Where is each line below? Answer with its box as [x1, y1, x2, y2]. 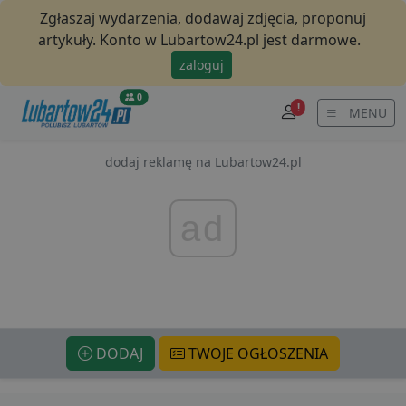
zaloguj [179, 56, 224, 73]
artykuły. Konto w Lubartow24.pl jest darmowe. [38, 30, 361, 50]
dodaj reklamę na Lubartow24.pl [104, 152, 302, 170]
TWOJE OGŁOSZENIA [185, 343, 328, 363]
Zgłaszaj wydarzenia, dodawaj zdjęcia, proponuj [40, 8, 366, 28]
